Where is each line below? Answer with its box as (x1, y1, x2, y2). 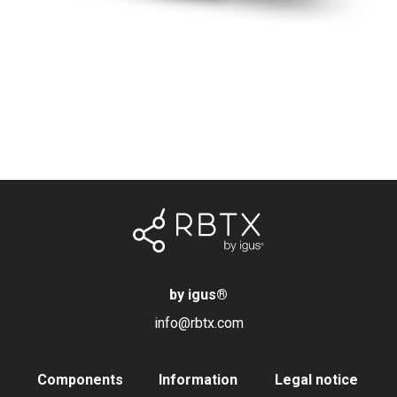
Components (37, 370, 124, 388)
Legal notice (275, 370, 359, 388)
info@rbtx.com (153, 314, 244, 331)
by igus (169, 285, 216, 303)
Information (159, 370, 238, 388)
